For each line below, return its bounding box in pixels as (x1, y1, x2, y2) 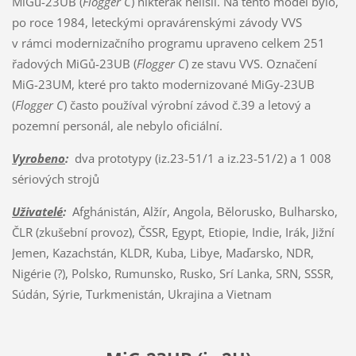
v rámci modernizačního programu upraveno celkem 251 (11, 35, 325, 52)
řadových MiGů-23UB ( (11, 56, 137, 72)
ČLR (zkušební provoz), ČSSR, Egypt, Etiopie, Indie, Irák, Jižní (11, 224, 335, 241)
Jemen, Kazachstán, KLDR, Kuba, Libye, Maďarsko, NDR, (11, 245, 314, 261)
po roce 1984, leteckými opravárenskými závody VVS (11, 14, 302, 31)
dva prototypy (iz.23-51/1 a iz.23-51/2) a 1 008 (68, 150, 331, 167)
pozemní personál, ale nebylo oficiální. (11, 118, 222, 134)
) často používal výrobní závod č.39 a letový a (63, 97, 311, 114)
